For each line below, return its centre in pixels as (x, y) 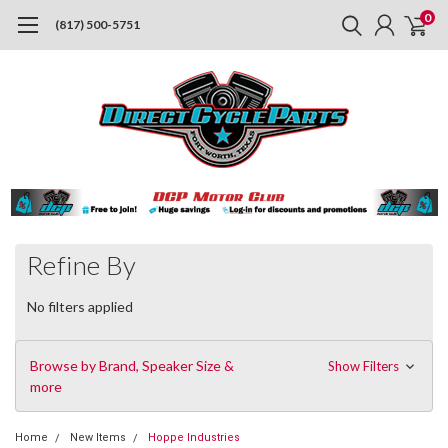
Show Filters (364, 365)
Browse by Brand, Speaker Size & (132, 365)
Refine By (82, 264)
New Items (98, 437)
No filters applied (80, 306)
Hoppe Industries (194, 437)
